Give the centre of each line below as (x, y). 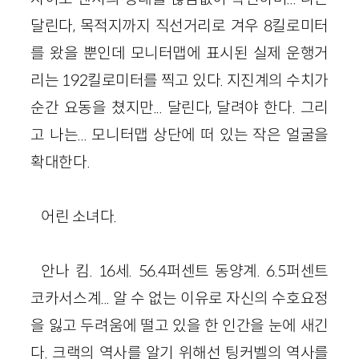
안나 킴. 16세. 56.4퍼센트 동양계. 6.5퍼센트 (185, 270)
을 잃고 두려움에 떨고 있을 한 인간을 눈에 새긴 (179, 325)
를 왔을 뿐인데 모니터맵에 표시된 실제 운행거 (179, 52)
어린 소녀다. (79, 216)
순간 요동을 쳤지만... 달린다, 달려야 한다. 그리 (179, 107)
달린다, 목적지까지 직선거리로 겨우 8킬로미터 (179, 25)
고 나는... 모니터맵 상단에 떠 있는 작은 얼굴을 (179, 134)
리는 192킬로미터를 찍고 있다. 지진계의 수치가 (179, 80)
